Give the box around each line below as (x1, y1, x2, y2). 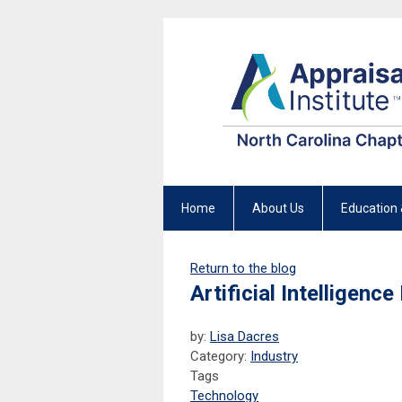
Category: (190, 348, 250, 365)
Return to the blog (190, 260, 296, 277)
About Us (252, 201, 304, 216)
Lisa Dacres (210, 328, 279, 345)
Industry (250, 348, 298, 365)
